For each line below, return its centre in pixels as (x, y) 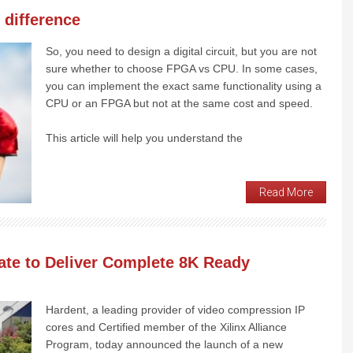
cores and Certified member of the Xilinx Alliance (166, 327)
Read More (286, 192)
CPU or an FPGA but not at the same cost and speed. (179, 103)
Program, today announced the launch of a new (164, 344)
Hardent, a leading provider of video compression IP (175, 309)
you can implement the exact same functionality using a (184, 85)
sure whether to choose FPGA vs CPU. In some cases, (182, 68)
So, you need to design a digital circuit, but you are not (181, 51)
